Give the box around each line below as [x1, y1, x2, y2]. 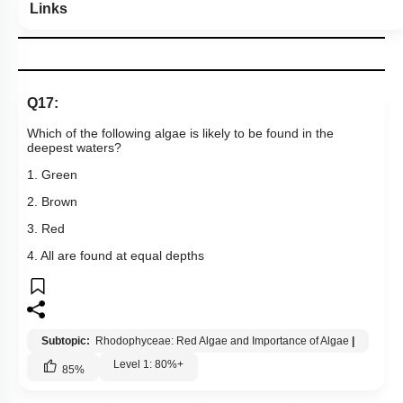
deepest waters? [27, 140, 121, 156]
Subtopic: [41, 335, 93, 348]
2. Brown [27, 194, 77, 210]
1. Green [27, 167, 77, 183]
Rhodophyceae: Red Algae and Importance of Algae [95, 335, 349, 348]
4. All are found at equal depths [27, 248, 204, 264]
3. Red [27, 221, 65, 237]
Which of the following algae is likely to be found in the [27, 126, 334, 141]
